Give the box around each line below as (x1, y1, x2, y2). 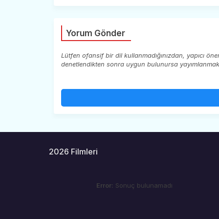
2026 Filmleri (48, 146, 98, 156)
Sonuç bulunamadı (113, 181, 173, 189)
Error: (96, 181, 114, 189)
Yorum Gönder (66, 28, 125, 38)
